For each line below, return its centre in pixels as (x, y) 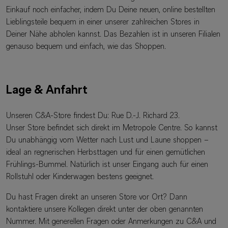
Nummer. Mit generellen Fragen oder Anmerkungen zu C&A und (111, 222)
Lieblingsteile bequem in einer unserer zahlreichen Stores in (103, 22)
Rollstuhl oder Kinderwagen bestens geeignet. (80, 177)
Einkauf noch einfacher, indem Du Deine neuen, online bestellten (111, 10)
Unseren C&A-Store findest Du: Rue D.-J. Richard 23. (93, 116)
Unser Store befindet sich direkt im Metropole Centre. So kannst (112, 128)
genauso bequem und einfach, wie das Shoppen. (86, 47)
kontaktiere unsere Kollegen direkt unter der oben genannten (105, 209)
